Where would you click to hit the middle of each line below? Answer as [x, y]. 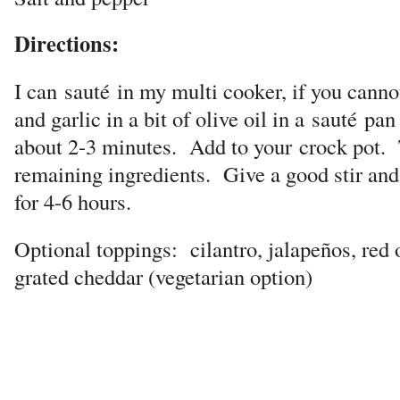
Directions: [67, 44]
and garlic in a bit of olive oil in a [163, 119]
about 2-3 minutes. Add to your [157, 146]
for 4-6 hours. [73, 202]
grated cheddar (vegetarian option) [163, 277]
